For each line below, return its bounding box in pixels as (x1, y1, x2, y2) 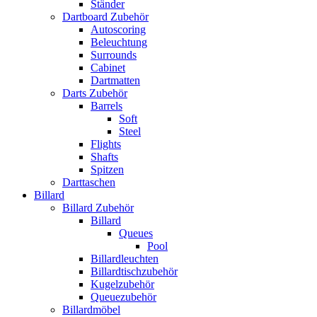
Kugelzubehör (91, 277, 154, 290)
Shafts (91, 150, 118, 163)
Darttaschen (62, 175, 115, 188)
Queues (119, 226, 153, 239)
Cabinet (91, 61, 125, 74)
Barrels (91, 99, 122, 112)
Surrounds (91, 48, 137, 61)
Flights (91, 137, 121, 150)
